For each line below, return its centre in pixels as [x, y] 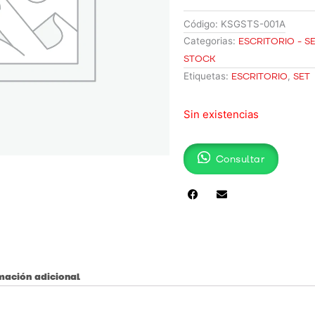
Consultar [240, 159]
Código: [202, 24]
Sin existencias [221, 115]
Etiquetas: [206, 76]
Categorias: [210, 41]
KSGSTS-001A [253, 24]
